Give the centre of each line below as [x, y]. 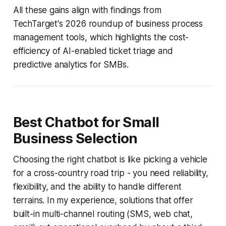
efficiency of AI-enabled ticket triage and [93, 51]
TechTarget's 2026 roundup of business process [108, 23]
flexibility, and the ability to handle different [97, 186]
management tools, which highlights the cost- [101, 37]
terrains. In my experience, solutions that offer [103, 200]
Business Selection [75, 138]
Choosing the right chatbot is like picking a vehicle [110, 159]
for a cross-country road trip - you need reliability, [110, 173]
